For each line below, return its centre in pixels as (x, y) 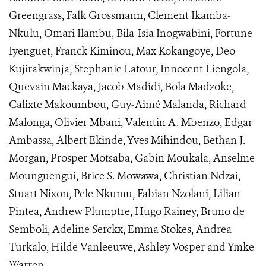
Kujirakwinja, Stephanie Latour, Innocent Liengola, (129, 69)
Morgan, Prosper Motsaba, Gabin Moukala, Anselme (132, 158)
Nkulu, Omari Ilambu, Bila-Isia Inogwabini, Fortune (131, 33)
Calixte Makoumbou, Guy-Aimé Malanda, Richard (128, 104)
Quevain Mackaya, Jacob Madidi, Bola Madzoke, (121, 87)
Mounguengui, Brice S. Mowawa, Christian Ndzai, (125, 176)
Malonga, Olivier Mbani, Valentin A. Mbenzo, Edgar (131, 122)
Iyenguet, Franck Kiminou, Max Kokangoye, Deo (122, 51)
